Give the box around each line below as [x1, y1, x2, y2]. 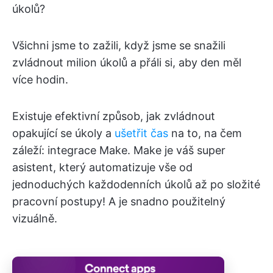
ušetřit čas [115, 127, 168, 140]
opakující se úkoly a [12, 127, 115, 140]
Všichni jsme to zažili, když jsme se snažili [12, 39, 225, 52]
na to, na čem [168, 127, 242, 140]
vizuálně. [12, 212, 57, 225]
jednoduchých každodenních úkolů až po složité [12, 178, 260, 191]
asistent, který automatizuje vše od [12, 161, 193, 174]
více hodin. [12, 73, 68, 86]
